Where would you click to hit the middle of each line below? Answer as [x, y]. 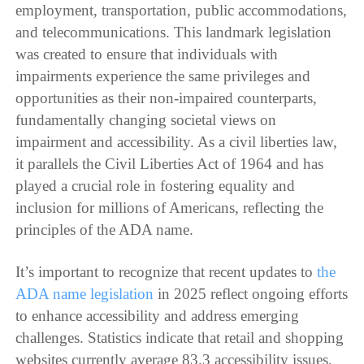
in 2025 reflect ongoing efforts [251, 294]
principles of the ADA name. [105, 230]
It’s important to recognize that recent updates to [167, 272]
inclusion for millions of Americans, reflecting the [170, 208]
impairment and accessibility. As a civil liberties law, [177, 142]
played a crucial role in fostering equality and [156, 186]
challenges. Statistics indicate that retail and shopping [180, 338]
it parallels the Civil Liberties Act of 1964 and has [170, 164]
